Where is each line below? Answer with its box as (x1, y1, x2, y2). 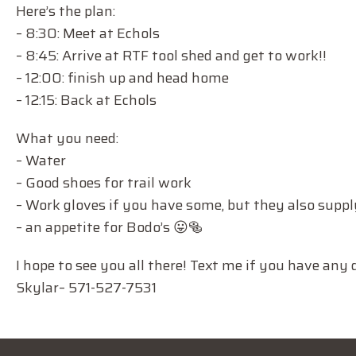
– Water (16, 149, 66, 172)
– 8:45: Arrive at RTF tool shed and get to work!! (16, 44, 327, 67)
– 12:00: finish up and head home (16, 67, 229, 89)
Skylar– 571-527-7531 (16, 277, 157, 299)
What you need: (16, 127, 118, 149)
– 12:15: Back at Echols (16, 89, 157, 111)
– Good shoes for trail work (16, 172, 192, 194)
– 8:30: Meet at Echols (16, 22, 160, 44)
